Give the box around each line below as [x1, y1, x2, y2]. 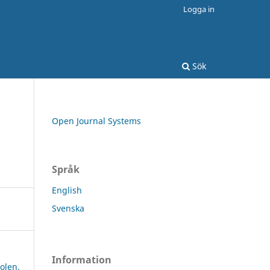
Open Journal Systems [52, 115, 141, 127]
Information [52, 253, 111, 266]
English [52, 184, 82, 196]
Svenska [52, 202, 84, 214]
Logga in [183, 3, 215, 14]
